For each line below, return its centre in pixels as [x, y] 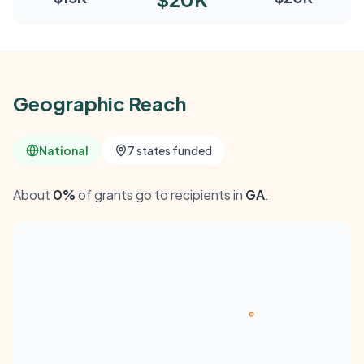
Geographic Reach [100, 103]
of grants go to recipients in [160, 195]
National [64, 150]
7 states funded [170, 150]
